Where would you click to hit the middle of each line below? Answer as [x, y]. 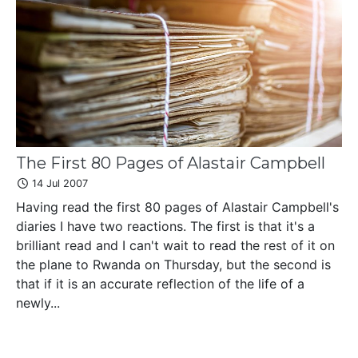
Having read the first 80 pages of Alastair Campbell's [177, 207]
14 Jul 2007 [58, 183]
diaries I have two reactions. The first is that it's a [165, 226]
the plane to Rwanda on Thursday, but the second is [173, 264]
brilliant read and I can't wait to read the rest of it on [175, 245]
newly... [38, 302]
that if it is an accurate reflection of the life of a [160, 283]
